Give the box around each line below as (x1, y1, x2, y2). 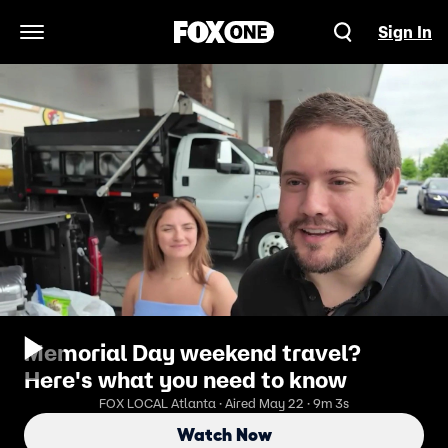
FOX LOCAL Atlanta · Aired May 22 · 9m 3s (99, 395, 349, 412)
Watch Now (176, 425, 272, 445)
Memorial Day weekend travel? (24, 339, 361, 367)
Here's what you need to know (24, 366, 347, 394)
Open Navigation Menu (30, 32, 201, 53)
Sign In (378, 22, 432, 42)
